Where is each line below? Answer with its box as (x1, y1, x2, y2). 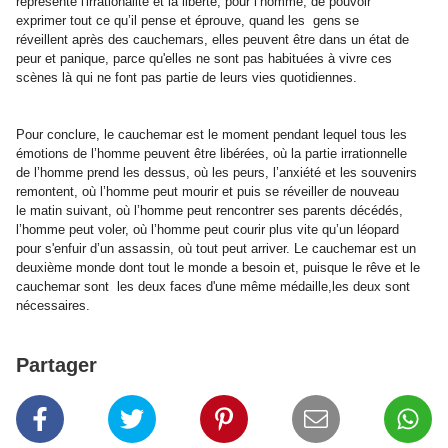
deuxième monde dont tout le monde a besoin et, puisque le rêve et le (16, 260, 420, 276)
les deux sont (332, 279, 410, 295)
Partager (16, 354, 97, 377)
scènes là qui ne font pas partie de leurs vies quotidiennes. (16, 70, 357, 86)
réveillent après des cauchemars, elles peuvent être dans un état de (16, 32, 409, 48)
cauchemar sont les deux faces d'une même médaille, (16, 279, 332, 295)
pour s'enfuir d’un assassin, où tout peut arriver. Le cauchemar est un (16, 241, 416, 257)
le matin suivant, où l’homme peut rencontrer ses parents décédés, (16, 203, 407, 219)
